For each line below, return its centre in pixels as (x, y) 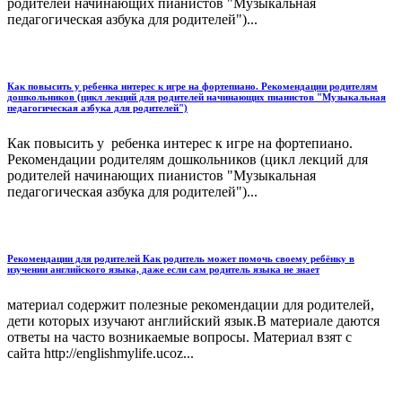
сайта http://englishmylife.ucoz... (100, 353)
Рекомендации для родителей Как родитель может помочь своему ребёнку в (181, 258)
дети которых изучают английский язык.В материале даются (193, 320)
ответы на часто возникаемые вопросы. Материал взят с (179, 336)
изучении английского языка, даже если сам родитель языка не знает (163, 269)
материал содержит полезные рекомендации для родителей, (191, 304)
